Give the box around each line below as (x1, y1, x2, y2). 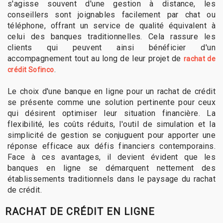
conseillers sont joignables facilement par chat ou (7, 10, 216, 20)
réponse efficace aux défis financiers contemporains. (7, 141, 216, 151)
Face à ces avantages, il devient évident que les (7, 152, 216, 162)
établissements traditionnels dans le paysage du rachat (7, 174, 216, 184)
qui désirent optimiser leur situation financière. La (7, 109, 216, 118)
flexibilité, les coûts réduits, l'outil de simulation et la (7, 119, 216, 129)
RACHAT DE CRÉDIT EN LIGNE (5, 206, 155, 218)
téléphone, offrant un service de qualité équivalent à (7, 21, 216, 31)
